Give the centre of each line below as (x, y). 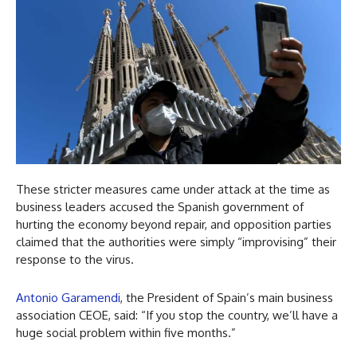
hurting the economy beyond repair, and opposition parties (174, 224)
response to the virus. (76, 259)
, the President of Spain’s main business (227, 297)
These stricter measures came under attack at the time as (173, 189)
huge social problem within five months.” (126, 332)
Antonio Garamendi (68, 297)
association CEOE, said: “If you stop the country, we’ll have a (177, 315)
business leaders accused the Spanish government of (160, 206)
